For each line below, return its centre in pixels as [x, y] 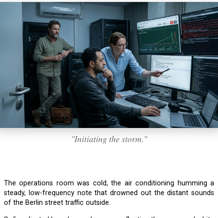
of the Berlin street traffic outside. [57, 203]
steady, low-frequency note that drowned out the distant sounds [109, 193]
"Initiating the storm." [109, 139]
